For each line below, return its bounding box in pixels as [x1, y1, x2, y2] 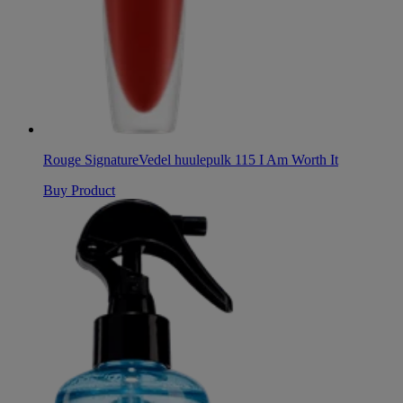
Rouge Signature [43, 152, 139, 168]
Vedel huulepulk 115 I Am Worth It [139, 152, 338, 168]
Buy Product [43, 183, 115, 199]
